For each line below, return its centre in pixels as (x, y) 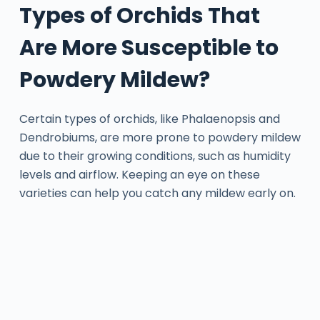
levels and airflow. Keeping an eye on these (139, 174)
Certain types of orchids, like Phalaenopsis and (149, 119)
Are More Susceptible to (149, 47)
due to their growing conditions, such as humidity (155, 156)
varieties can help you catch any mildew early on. (157, 193)
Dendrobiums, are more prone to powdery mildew (160, 137)
